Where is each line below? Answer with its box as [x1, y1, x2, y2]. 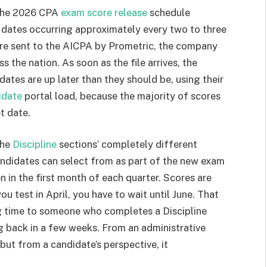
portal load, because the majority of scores [22, 89, 221, 102]
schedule [147, 6, 190, 18]
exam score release [61, 6, 147, 18]
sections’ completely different [57, 138, 197, 151]
